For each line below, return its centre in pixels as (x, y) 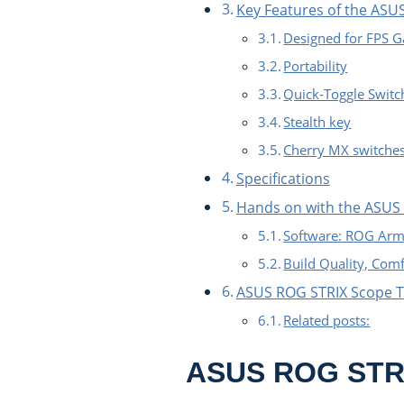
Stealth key (317, 122)
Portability (316, 66)
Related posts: (327, 321)
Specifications (283, 179)
